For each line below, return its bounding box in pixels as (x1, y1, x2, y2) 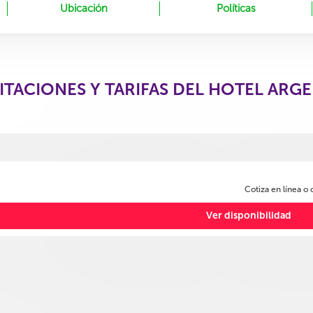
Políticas (216, 2, 256, 15)
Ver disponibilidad (205, 210, 291, 221)
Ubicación (59, 2, 108, 15)
